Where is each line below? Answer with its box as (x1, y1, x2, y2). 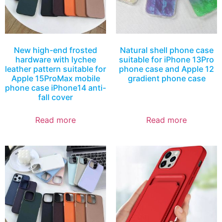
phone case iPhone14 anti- (5, 82, 106, 93)
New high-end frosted (14, 45, 97, 55)
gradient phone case (127, 73, 206, 83)
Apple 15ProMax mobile (11, 73, 100, 83)
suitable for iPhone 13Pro (119, 54, 214, 64)
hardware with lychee (15, 54, 96, 64)
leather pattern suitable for (5, 63, 106, 74)
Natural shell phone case (119, 45, 214, 55)
